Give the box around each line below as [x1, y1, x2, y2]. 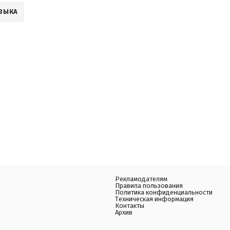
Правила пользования [115, 182, 183, 189]
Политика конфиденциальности [115, 188, 213, 196]
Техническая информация [115, 195, 194, 203]
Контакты [115, 202, 144, 209]
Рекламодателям [115, 175, 167, 183]
